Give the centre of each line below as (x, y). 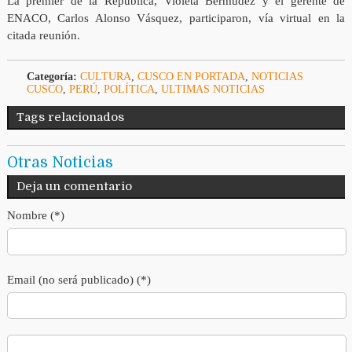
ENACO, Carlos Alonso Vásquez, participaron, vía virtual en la (176, 18)
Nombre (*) (35, 216)
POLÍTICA (129, 90)
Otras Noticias (60, 163)
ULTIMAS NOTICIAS (213, 90)
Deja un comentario (74, 187)
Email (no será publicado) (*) (79, 279)
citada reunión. (43, 36)
